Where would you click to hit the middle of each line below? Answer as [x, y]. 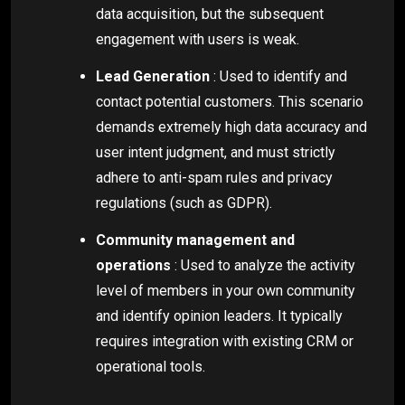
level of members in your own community [226, 290]
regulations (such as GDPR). [184, 202]
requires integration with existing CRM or [225, 341]
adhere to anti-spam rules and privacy [214, 177]
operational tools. [151, 366]
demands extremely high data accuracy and [231, 127]
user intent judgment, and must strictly [216, 152]
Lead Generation [153, 76]
